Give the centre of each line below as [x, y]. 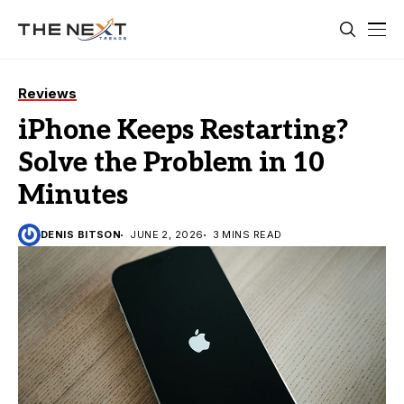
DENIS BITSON [81, 234]
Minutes [73, 196]
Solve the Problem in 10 [171, 163]
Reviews [47, 93]
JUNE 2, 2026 [167, 234]
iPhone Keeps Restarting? [184, 131]
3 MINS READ [247, 234]
